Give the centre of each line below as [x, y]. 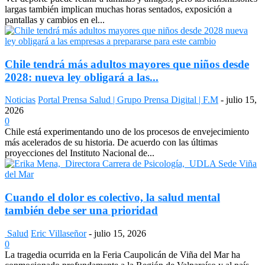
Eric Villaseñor [59, 233]
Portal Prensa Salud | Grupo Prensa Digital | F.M [128, 100]
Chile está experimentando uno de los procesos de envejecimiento [127, 132]
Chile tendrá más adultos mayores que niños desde [127, 64]
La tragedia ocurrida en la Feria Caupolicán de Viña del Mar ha [122, 254]
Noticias [20, 100]
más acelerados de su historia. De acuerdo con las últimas [111, 143]
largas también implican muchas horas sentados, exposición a [118, 9]
